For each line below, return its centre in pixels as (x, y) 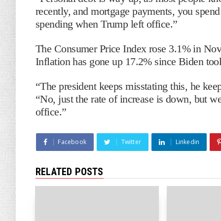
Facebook (72, 142)
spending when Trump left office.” (107, 24)
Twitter (131, 142)
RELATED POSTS (70, 172)
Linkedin (187, 142)
